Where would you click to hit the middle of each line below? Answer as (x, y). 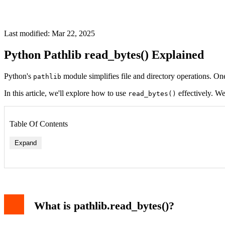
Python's (19, 76)
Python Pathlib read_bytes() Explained (104, 54)
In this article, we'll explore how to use (66, 93)
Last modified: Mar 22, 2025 (49, 33)
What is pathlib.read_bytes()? (104, 206)
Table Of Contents (39, 124)
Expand (26, 143)
